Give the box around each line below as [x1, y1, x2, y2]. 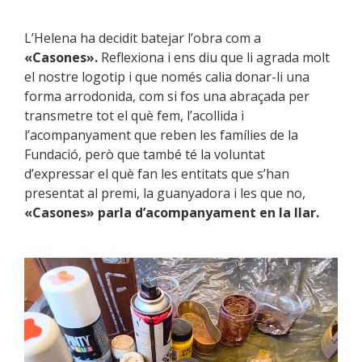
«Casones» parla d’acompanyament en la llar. [24, 203, 319, 221]
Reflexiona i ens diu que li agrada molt [101, 48, 330, 66]
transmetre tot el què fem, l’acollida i [24, 106, 244, 124]
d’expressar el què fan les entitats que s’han [24, 164, 289, 183]
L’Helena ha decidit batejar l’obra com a [24, 28, 261, 47]
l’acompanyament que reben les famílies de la [24, 125, 298, 144]
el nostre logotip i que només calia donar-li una [24, 67, 309, 86]
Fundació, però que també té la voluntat [24, 145, 265, 163]
